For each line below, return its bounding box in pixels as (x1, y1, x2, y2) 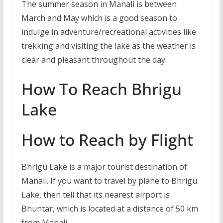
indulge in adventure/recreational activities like (21, 26, 196, 37)
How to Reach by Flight (21, 128, 193, 150)
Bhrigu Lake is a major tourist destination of (21, 161, 187, 172)
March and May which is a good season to (21, 12, 177, 23)
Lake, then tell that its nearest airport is (21, 189, 170, 200)
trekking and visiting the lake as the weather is (21, 40, 196, 51)
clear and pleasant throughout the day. (21, 54, 167, 65)
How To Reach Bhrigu (21, 78, 182, 100)
